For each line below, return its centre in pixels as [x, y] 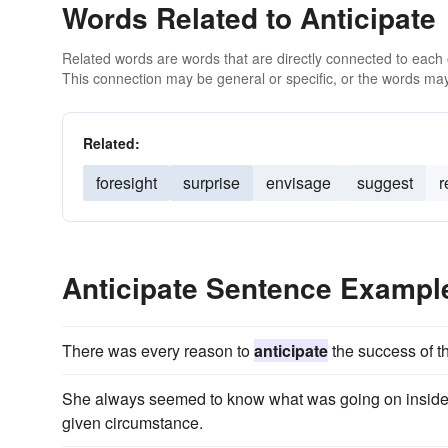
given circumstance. [132, 422]
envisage [298, 182]
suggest [385, 182]
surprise [211, 182]
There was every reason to [158, 350]
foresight [126, 182]
